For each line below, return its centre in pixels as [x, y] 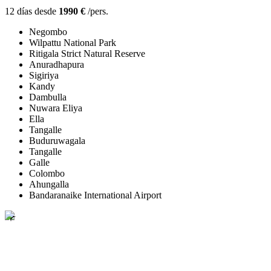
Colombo [47, 174]
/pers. [97, 11]
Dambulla [48, 97]
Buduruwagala [57, 141]
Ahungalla [49, 184]
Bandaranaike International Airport [95, 195]
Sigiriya [44, 76]
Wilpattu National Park [73, 43]
